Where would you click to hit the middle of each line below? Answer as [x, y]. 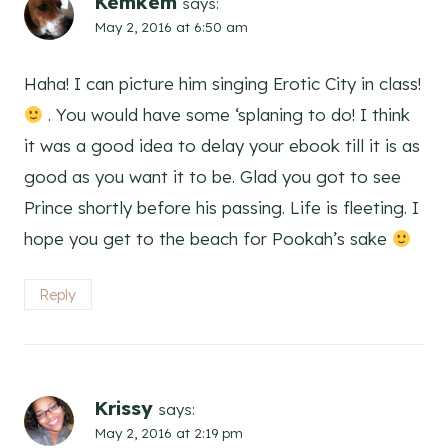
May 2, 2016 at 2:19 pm [168, 432]
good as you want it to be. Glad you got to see [212, 177]
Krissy [123, 407]
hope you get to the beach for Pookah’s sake [208, 239]
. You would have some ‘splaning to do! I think [227, 115]
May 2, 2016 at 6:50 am [171, 27]
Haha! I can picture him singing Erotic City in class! [222, 84]
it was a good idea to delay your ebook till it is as [222, 146]
